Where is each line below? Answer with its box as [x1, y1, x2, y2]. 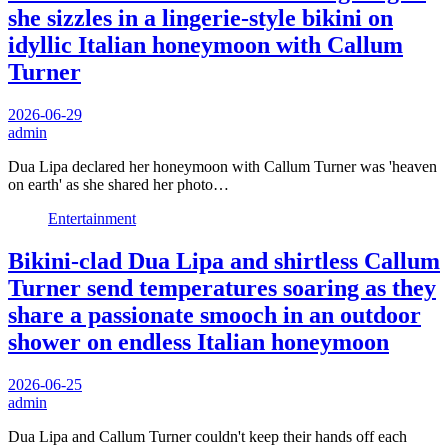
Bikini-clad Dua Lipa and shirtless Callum [8, 248, 440, 275]
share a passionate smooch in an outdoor [8, 302, 421, 329]
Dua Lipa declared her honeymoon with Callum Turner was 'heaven [8, 158, 437, 176]
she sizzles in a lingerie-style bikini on [8, 5, 393, 32]
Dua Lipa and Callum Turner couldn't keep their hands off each [8, 428, 407, 446]
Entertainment [48, 210, 136, 228]
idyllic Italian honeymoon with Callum [8, 32, 403, 59]
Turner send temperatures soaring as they [8, 275, 436, 302]
